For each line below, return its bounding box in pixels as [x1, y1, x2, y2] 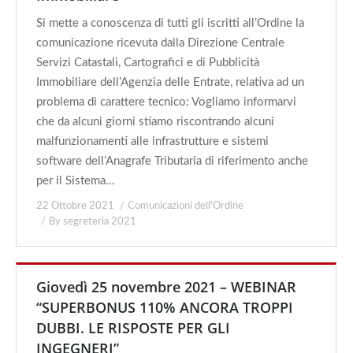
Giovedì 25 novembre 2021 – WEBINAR [36, 277, 296, 296]
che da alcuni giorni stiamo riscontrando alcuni [36, 116, 274, 128]
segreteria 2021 [63, 217, 136, 227]
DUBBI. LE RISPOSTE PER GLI [36, 318, 230, 337]
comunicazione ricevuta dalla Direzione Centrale [36, 37, 284, 49]
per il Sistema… [36, 175, 114, 187]
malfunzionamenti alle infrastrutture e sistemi [36, 136, 269, 147]
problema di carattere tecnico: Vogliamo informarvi [36, 96, 296, 108]
